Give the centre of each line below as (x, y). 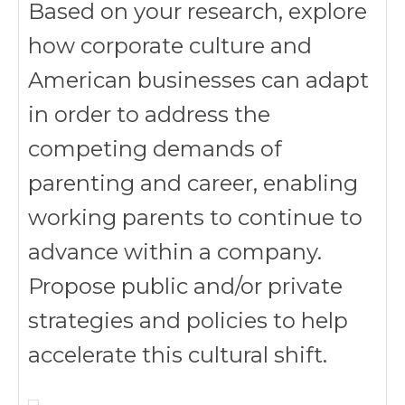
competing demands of (155, 149)
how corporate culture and (170, 46)
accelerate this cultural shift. (178, 355)
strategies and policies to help (188, 320)
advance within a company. (175, 252)
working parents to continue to (195, 217)
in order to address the (149, 114)
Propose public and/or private (185, 286)
